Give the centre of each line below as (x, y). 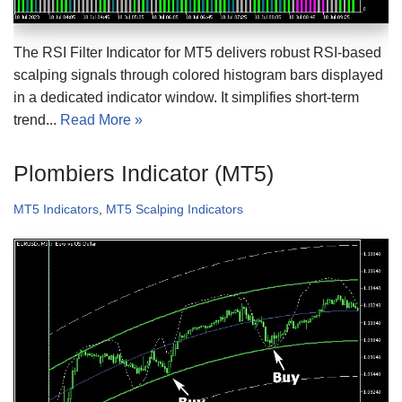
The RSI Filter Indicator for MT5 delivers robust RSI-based (197, 52)
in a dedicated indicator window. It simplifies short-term (186, 97)
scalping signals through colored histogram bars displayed (198, 74)
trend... (37, 119)
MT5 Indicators (56, 209)
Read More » (101, 119)
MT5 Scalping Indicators (175, 209)
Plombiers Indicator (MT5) (144, 173)
